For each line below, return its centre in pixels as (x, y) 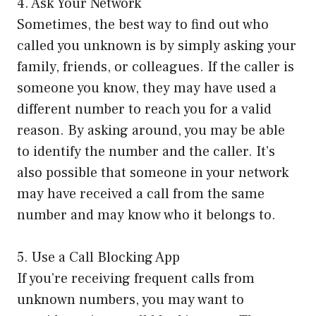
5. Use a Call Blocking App (98, 258)
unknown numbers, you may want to (130, 300)
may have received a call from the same (141, 194)
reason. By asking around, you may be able (151, 131)
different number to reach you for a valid (144, 110)
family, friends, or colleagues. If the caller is (156, 67)
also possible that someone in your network (153, 173)
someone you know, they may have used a (147, 89)
